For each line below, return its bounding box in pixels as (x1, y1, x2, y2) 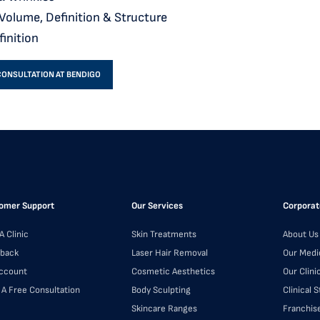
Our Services (131, 200, 183, 212)
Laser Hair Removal (131, 247, 208, 259)
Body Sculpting (131, 284, 191, 296)
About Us (283, 229, 319, 241)
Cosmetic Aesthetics (131, 266, 215, 278)
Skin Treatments (131, 229, 196, 241)
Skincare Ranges (131, 303, 197, 315)
